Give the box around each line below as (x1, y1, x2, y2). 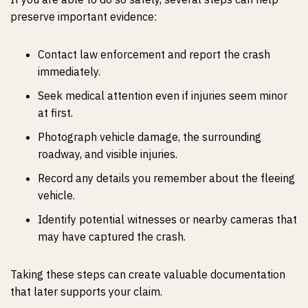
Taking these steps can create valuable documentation (10, 267, 285, 281)
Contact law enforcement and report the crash (38, 47, 270, 61)
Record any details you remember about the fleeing (38, 171, 295, 185)
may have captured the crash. (38, 230, 186, 243)
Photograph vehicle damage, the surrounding (38, 130, 261, 144)
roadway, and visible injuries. (38, 147, 177, 161)
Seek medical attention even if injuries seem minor (38, 89, 287, 102)
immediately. (38, 65, 100, 78)
